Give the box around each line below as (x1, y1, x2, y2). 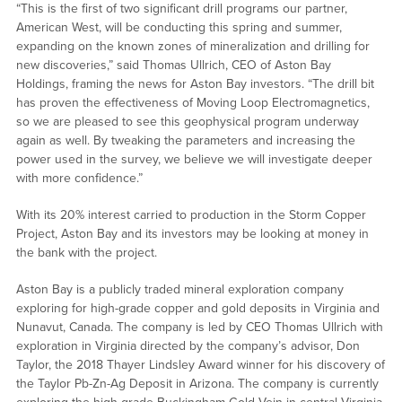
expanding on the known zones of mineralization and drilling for (15, 39, 370, 55)
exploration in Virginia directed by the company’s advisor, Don (15, 338, 360, 354)
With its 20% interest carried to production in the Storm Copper (15, 207, 366, 223)
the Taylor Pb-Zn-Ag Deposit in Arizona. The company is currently (15, 376, 379, 392)
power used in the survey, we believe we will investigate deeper (15, 152, 372, 168)
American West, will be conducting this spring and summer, (15, 20, 342, 36)
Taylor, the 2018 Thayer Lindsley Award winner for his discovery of (15, 357, 385, 373)
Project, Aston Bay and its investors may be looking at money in (15, 226, 369, 242)
